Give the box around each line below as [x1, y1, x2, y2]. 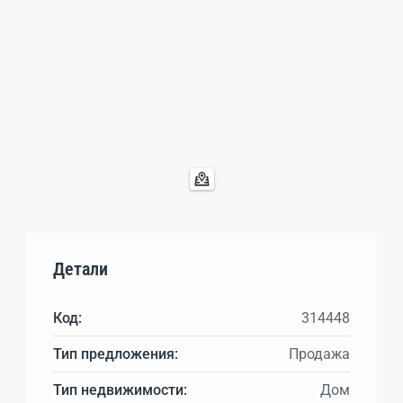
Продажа [289, 345, 350, 363]
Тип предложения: [53, 345, 178, 363]
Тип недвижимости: [53, 381, 187, 399]
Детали [53, 257, 108, 280]
